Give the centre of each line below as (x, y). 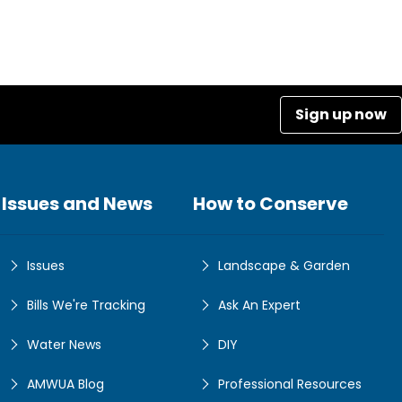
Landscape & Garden (284, 266)
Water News (64, 345)
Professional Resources (290, 385)
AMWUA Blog (66, 385)
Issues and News (77, 204)
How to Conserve (271, 204)
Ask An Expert (259, 306)
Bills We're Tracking (86, 306)
